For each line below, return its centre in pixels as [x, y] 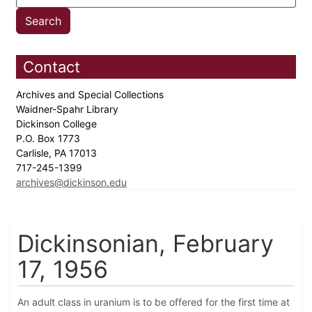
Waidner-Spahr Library [69, 109]
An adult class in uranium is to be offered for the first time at [154, 302]
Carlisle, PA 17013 [58, 153]
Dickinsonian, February [146, 244]
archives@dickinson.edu [71, 182]
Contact [52, 67]
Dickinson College [58, 124]
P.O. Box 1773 [49, 139]
